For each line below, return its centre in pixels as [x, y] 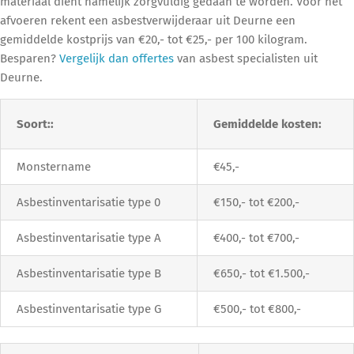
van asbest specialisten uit [246, 58]
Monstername [54, 166]
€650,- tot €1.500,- [262, 273]
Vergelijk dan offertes [117, 58]
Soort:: [35, 124]
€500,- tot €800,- [257, 309]
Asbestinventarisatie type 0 [88, 202]
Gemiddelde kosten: [267, 124]
